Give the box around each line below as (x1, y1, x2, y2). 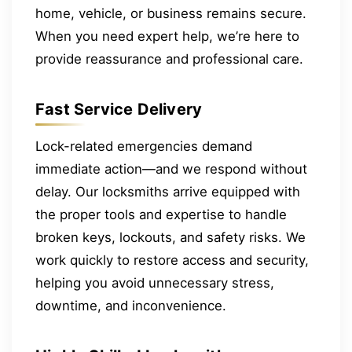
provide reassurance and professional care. (35, 51, 303, 68)
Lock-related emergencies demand (35, 138, 252, 155)
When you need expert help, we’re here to (35, 28, 299, 45)
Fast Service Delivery (35, 99, 203, 119)
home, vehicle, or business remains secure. (35, 5, 306, 22)
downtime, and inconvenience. (35, 298, 226, 314)
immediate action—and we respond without (35, 161, 307, 178)
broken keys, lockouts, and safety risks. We (35, 229, 306, 246)
